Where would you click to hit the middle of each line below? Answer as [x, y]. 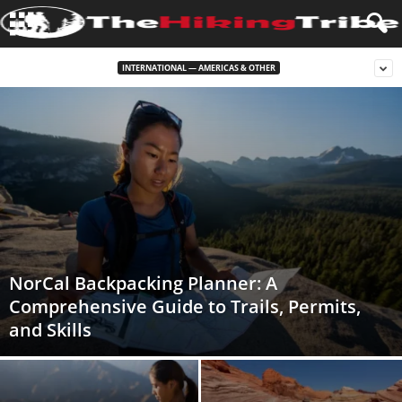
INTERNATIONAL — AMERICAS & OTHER [199, 67]
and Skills [50, 330]
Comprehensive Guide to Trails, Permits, [185, 307]
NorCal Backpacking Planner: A [143, 284]
